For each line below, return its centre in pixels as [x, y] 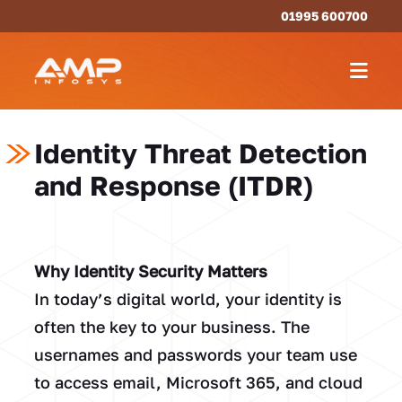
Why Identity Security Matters [150, 271]
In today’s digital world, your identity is [188, 299]
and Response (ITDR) [173, 186]
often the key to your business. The [171, 327]
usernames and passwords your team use [195, 355]
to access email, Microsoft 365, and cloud [198, 383]
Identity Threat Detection [200, 154]
